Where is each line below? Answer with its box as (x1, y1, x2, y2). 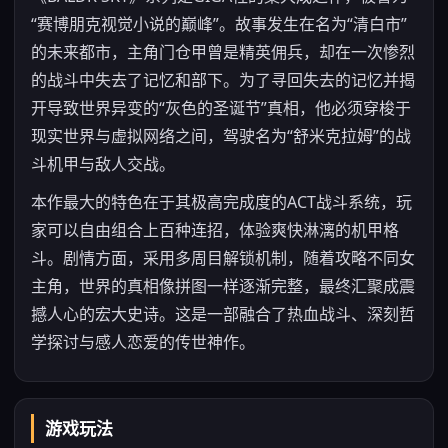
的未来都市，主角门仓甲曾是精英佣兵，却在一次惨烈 (31, 41, 415, 63)
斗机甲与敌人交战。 (31, 153, 175, 175)
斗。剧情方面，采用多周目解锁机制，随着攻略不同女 (31, 247, 415, 269)
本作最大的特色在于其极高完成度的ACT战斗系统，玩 (31, 191, 412, 213)
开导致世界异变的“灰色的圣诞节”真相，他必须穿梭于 (31, 97, 411, 119)
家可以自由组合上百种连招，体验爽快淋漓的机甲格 (31, 219, 399, 241)
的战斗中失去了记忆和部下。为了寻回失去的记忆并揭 (31, 69, 415, 91)
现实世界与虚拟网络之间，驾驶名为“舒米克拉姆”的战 (31, 125, 411, 147)
